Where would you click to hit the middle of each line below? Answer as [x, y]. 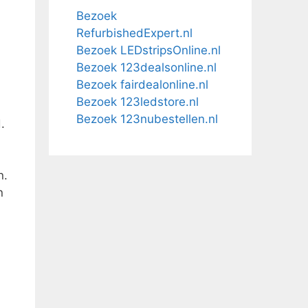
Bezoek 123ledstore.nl [137, 102]
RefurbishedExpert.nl [134, 33]
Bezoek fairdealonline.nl [142, 85]
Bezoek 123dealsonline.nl [146, 67]
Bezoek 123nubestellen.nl [147, 119]
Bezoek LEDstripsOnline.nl [148, 50]
